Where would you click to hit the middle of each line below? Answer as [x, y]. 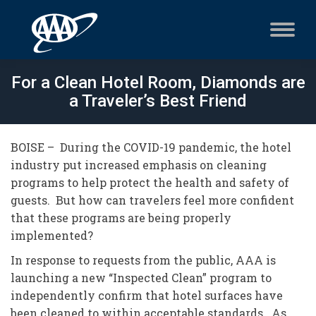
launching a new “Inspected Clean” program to [141, 278]
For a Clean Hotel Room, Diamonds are [158, 83]
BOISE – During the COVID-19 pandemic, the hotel [151, 147]
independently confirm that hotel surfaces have [147, 295]
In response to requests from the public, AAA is [143, 260]
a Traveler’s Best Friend [158, 101]
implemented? [52, 235]
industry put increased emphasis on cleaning [139, 165]
